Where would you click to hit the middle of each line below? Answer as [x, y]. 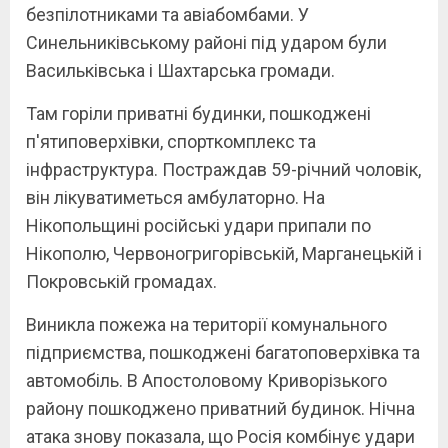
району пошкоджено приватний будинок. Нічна [220, 408]
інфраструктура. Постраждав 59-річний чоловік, [223, 169]
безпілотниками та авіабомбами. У [167, 14]
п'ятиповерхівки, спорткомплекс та [171, 141]
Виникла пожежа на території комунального [206, 324]
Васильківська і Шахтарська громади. [180, 70]
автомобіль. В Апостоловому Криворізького [206, 380]
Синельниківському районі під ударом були [206, 42]
